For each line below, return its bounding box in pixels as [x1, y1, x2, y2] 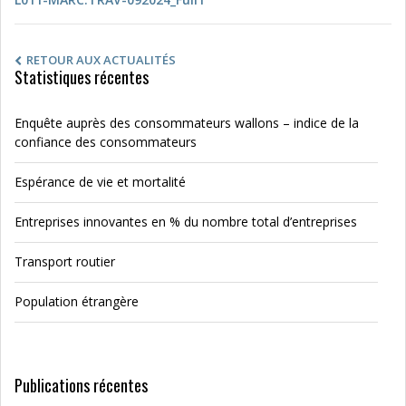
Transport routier [14, 253, 115, 270]
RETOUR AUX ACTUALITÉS [26, 52, 176, 68]
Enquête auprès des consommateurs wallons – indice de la [14, 114, 359, 131]
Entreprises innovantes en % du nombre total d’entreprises [14, 213, 357, 230]
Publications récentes [14, 373, 148, 397]
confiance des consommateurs [14, 133, 200, 150]
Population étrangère [14, 293, 139, 310]
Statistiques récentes [14, 65, 149, 89]
